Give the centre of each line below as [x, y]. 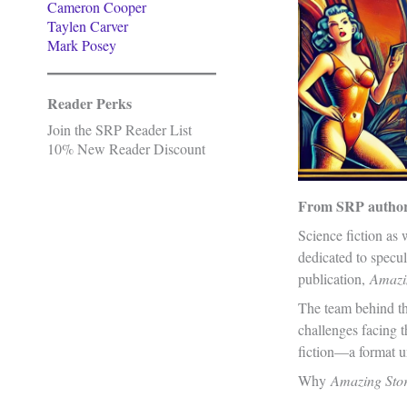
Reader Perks [89, 103]
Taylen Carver [88, 26]
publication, [334, 279]
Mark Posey [82, 45]
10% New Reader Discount [126, 149]
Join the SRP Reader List [119, 129]
